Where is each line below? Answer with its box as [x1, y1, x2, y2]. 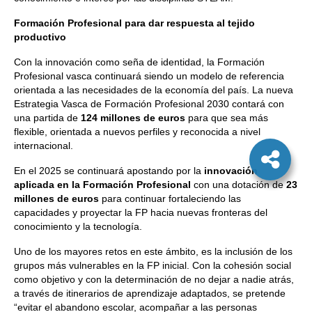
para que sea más [185, 112, 268, 123]
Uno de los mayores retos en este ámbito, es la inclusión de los [14, 246, 292, 257]
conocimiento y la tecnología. [14, 221, 142, 232]
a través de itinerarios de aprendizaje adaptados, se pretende [14, 288, 286, 299]
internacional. [14, 140, 73, 151]
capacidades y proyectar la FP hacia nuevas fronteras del [14, 207, 267, 218]
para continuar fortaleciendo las [99, 193, 241, 204]
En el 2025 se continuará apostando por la [14, 165, 204, 176]
